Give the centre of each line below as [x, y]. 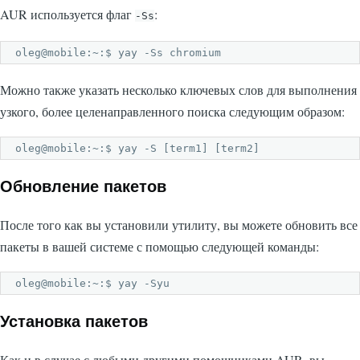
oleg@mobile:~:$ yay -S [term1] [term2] [137, 149]
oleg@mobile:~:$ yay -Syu [92, 284]
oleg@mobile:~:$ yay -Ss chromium [118, 53]
